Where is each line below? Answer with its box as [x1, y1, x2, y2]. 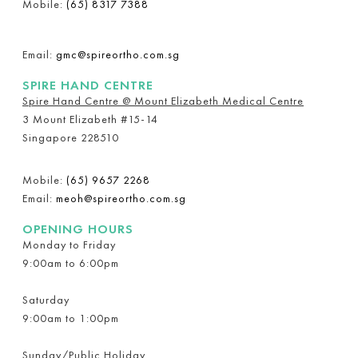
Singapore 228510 [22, 129, 119, 145]
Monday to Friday [22, 237, 116, 252]
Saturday [22, 292, 70, 307]
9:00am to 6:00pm [22, 255, 119, 270]
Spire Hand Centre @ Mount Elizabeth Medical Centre [22, 93, 304, 108]
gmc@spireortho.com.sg [56, 46, 180, 62]
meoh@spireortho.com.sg [56, 190, 186, 205]
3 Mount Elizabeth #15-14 [22, 111, 158, 126]
